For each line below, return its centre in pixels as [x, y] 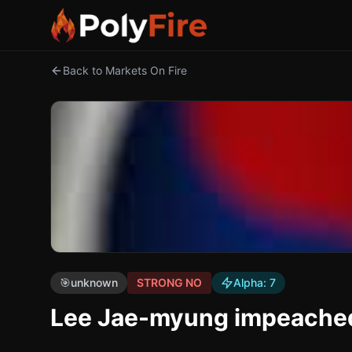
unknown [94, 282]
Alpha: [251, 282]
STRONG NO [169, 282]
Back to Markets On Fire [125, 70]
